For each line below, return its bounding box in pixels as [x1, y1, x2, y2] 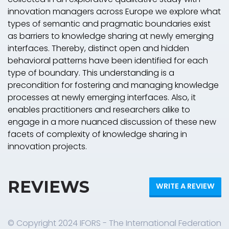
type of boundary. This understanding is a [8, 66, 174, 79]
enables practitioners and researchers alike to [8, 103, 190, 116]
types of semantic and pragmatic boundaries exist [8, 17, 211, 30]
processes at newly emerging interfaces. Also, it [8, 91, 196, 103]
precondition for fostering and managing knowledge [8, 79, 219, 91]
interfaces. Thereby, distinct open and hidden [8, 42, 189, 54]
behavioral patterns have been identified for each [8, 54, 208, 66]
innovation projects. [8, 140, 87, 152]
